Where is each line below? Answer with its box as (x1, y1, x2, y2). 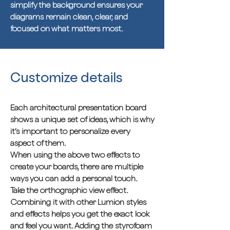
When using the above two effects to (10, 150, 140, 160)
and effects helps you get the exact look (10, 209, 149, 219)
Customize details (10, 69, 122, 85)
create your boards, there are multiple (10, 162, 143, 171)
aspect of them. (10, 138, 66, 148)
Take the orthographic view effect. (10, 185, 128, 195)
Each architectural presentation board (10, 103, 146, 112)
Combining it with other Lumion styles (10, 197, 146, 207)
